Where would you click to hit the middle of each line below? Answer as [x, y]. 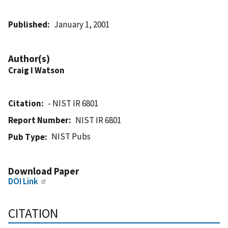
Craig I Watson [36, 70]
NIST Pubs [71, 136]
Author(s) [29, 58]
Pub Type [26, 137]
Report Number [38, 120]
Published [28, 24]
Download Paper [44, 171]
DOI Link [23, 181]
